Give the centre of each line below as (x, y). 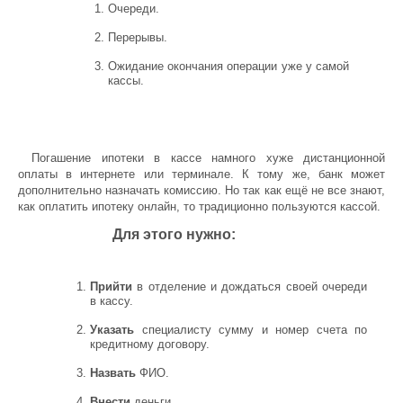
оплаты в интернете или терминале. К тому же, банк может (201, 174)
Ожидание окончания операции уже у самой (228, 66)
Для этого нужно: (174, 234)
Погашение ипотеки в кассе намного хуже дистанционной (208, 158)
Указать (112, 330)
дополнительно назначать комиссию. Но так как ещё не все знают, (201, 190)
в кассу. (112, 301)
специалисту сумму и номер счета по (251, 330)
